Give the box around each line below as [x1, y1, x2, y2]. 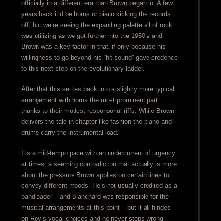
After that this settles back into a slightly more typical [21, 85, 174, 93]
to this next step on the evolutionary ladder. [21, 65, 145, 73]
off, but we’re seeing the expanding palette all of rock [21, 21, 172, 29]
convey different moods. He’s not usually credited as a [21, 182, 177, 190]
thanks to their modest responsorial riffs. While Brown [21, 107, 174, 115]
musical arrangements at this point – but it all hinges [21, 204, 171, 212]
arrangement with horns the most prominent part [21, 96, 158, 104]
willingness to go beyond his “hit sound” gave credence [21, 54, 178, 62]
